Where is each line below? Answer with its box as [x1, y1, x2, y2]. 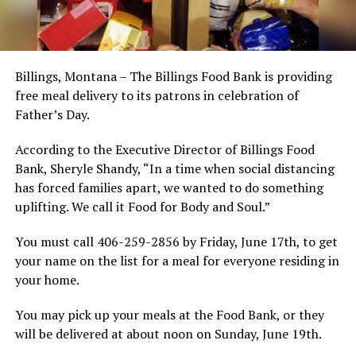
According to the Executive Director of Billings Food [14, 140, 315, 158]
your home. [14, 270, 79, 288]
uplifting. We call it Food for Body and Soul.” [14, 197, 270, 215]
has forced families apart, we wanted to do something [14, 178, 323, 196]
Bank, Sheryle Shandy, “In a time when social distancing [14, 159, 335, 177]
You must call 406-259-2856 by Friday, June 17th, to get [14, 232, 338, 250]
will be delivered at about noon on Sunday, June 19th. [14, 324, 322, 342]
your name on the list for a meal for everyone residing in [14, 251, 339, 269]
